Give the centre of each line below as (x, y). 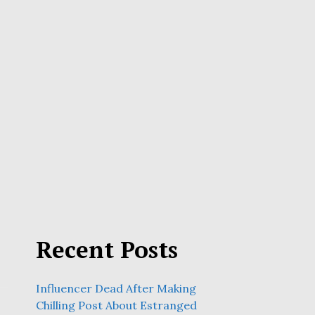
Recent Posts (107, 249)
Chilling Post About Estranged (116, 305)
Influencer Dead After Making (116, 288)
